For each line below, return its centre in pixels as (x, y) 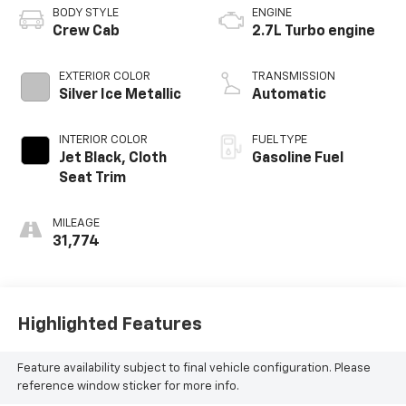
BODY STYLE (85, 13)
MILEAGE (76, 223)
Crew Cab (86, 31)
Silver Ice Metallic (120, 95)
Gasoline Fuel (298, 158)
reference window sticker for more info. (128, 387)
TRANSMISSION (294, 76)
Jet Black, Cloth (112, 158)
